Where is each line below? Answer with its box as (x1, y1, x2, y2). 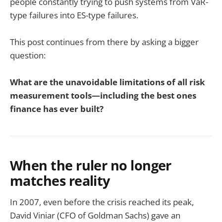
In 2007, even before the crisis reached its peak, (10, 196, 194, 208)
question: (10, 49, 46, 61)
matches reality (10, 171, 110, 190)
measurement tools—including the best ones (10, 90, 196, 102)
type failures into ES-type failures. (10, 9, 138, 21)
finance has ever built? (10, 103, 104, 115)
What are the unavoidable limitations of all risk (10, 76, 205, 88)
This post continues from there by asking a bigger (10, 36, 199, 48)
